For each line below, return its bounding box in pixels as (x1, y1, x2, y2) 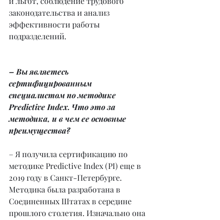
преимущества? (9, 125, 70, 136)
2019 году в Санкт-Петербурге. (9, 172, 124, 183)
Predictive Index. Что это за (9, 102, 117, 112)
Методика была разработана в (9, 184, 122, 194)
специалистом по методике (9, 90, 118, 100)
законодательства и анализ (9, 7, 111, 18)
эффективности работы (9, 19, 102, 29)
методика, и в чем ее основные (9, 113, 128, 124)
